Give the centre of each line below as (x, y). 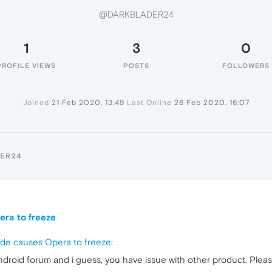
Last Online (149, 103)
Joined (36, 103)
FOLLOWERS (246, 66)
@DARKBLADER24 (136, 15)
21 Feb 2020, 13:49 (88, 103)
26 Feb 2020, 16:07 (212, 103)
